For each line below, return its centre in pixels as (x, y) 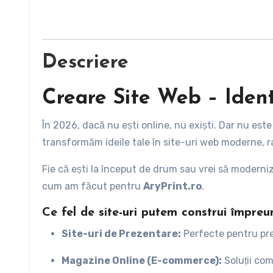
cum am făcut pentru (93, 186)
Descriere (85, 63)
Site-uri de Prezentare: (121, 234)
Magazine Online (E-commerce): (142, 261)
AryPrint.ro (172, 186)
